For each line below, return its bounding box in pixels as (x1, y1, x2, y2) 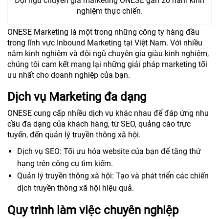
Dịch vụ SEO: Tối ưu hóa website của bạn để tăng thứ (17, 146, 201, 156)
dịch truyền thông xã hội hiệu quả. (17, 183, 134, 193)
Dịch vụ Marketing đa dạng (7, 89, 146, 104)
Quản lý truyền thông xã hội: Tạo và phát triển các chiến (17, 171, 209, 180)
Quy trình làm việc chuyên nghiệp (7, 203, 178, 217)
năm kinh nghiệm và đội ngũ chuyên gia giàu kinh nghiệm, (7, 48, 209, 58)
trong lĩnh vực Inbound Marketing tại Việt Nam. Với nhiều (7, 38, 202, 47)
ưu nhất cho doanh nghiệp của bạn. (7, 70, 130, 80)
